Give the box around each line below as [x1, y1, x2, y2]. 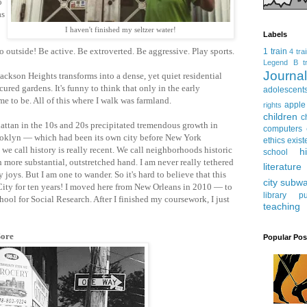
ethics [263, 136, 285, 146]
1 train [263, 47, 287, 57]
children [263, 111, 297, 123]
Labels [263, 30, 287, 39]
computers [263, 124, 302, 134]
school [263, 147, 288, 158]
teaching [263, 201, 300, 212]
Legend [263, 58, 288, 67]
